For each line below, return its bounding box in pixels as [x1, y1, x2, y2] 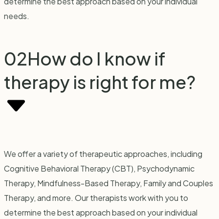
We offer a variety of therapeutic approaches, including [4, 148, 202, 159]
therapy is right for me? [4, 71, 196, 93]
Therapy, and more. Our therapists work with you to [4, 192, 188, 203]
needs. [4, 11, 29, 22]
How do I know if [27, 47, 165, 70]
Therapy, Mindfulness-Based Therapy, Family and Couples [4, 177, 213, 188]
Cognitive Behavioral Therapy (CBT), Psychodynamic [4, 163, 195, 174]
